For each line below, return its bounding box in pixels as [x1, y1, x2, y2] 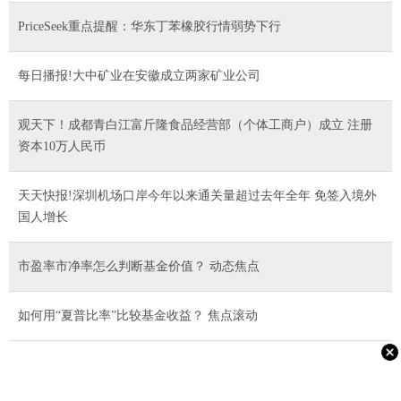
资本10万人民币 [18, 139, 106, 153]
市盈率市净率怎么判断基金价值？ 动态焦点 [18, 259, 260, 273]
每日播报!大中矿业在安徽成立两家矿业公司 [18, 68, 260, 82]
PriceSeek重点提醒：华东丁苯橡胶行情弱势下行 [18, 19, 281, 33]
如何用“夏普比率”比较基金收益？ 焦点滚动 [18, 308, 258, 322]
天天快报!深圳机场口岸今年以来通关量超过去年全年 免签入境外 [18, 188, 377, 202]
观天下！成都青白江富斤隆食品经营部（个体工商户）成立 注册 [18, 117, 372, 132]
